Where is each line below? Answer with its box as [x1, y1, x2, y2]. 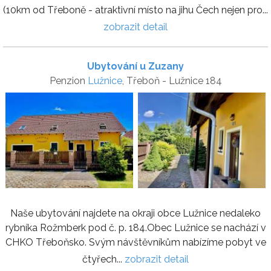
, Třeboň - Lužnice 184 [122, 74, 222, 87]
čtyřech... [82, 253, 125, 266]
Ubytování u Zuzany [87, 60, 184, 72]
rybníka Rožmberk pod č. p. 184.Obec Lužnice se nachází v [5, 222, 266, 234]
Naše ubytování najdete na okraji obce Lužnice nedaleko [10, 207, 261, 220]
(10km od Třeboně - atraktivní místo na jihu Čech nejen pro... [3, 4, 268, 16]
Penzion [49, 74, 88, 87]
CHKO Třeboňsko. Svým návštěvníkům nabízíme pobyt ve [5, 237, 266, 249]
